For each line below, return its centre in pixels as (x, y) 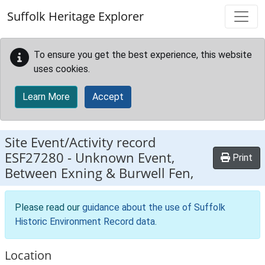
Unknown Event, (125, 158)
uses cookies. (62, 69)
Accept (108, 97)
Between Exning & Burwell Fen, (99, 173)
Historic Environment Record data (85, 222)
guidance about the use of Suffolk (154, 207)
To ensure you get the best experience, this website (143, 55)
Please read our (49, 207)
